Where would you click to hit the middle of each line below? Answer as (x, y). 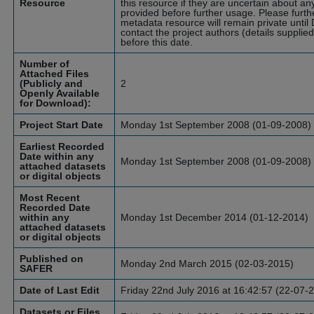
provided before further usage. (190, 13)
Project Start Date (61, 125)
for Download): (55, 103)
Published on (52, 259)
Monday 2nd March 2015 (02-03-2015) (207, 264)
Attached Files (54, 74)
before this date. (157, 42)
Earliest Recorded (62, 146)
